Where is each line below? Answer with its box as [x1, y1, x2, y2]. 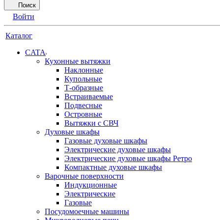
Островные [64, 110, 102, 118]
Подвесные [64, 101, 102, 110]
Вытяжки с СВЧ [64, 119, 118, 127]
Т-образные [64, 83, 103, 92]
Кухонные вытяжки [45, 57, 110, 65]
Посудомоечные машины [45, 207, 129, 216]
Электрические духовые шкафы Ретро [64, 154, 192, 163]
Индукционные [64, 181, 117, 189]
